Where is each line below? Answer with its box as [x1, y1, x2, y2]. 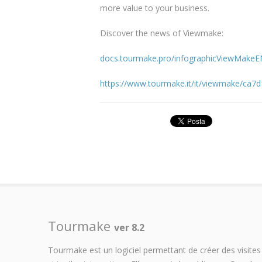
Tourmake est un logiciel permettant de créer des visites [48, 244, 261, 256]
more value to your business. [100, 2, 209, 13]
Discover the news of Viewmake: [100, 27, 223, 39]
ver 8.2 [114, 221, 144, 234]
